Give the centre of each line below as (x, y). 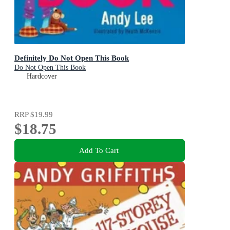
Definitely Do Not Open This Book (72, 57)
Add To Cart (99, 150)
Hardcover (42, 76)
